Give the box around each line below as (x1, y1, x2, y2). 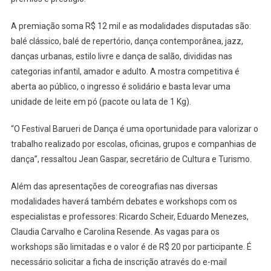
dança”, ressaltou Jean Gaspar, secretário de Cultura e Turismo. (10, 154, 252, 164)
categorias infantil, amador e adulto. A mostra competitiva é (10, 66, 240, 76)
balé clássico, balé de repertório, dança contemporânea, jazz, (10, 36, 243, 46)
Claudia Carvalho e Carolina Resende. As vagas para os (10, 226, 220, 237)
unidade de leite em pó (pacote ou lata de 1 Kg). (10, 96, 191, 106)
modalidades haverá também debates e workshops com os (10, 196, 237, 206)
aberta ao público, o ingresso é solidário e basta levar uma (10, 81, 230, 91)
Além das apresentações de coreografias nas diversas (10, 181, 218, 191)
